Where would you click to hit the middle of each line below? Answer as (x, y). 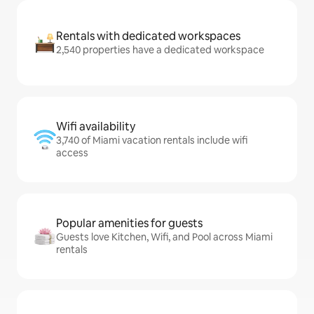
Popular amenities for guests (129, 223)
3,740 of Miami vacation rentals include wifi (152, 140)
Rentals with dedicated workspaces (148, 36)
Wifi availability (96, 127)
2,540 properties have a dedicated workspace (160, 50)
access (72, 153)
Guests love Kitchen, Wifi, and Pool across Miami (164, 237)
